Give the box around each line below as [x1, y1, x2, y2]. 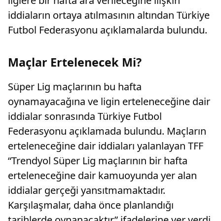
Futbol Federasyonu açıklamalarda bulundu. [8, 23, 207, 37]
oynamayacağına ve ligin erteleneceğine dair [8, 95, 210, 108]
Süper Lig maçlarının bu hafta [8, 80, 142, 93]
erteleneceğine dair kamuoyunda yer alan [8, 169, 197, 182]
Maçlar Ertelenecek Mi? [8, 54, 142, 70]
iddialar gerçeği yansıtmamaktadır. [8, 184, 165, 197]
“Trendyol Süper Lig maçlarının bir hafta [8, 154, 187, 167]
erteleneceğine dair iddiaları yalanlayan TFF [8, 139, 203, 152]
